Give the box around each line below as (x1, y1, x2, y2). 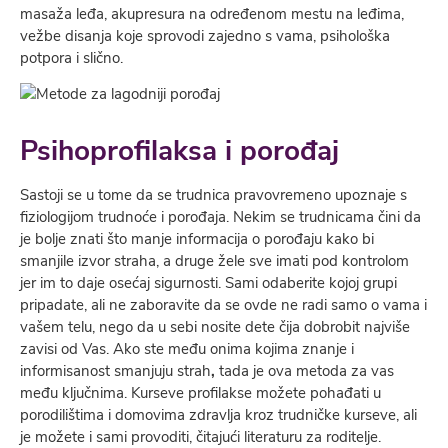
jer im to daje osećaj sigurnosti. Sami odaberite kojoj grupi (20, 272, 397, 293)
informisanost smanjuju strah (20, 360, 211, 381)
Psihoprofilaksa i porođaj (20, 131, 339, 170)
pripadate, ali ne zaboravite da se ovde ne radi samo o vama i (20, 294, 427, 315)
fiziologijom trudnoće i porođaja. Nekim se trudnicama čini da (20, 206, 421, 227)
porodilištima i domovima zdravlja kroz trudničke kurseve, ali (20, 404, 417, 425)
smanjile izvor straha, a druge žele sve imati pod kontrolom (20, 250, 409, 271)
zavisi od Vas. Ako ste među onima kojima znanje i (20, 338, 354, 359)
